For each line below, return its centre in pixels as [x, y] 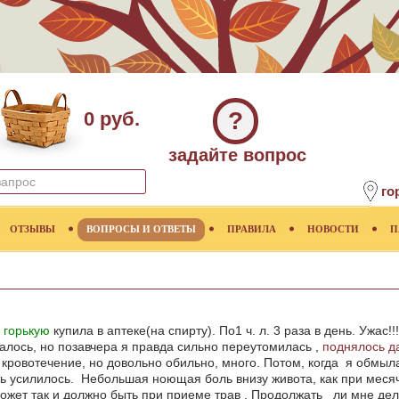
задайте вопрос [237, 155]
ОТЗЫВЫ [33, 229]
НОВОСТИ [333, 229]
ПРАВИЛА [252, 229]
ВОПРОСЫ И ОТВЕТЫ [141, 229]
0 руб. [112, 119]
